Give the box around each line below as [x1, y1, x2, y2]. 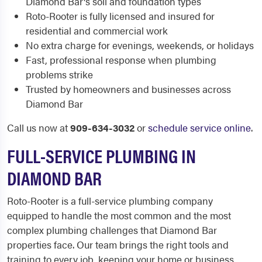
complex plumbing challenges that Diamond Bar [7, 223, 217, 237]
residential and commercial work [26, 23, 168, 38]
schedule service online [148, 120, 251, 135]
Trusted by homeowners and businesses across [26, 82, 231, 96]
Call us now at [7, 120, 70, 135]
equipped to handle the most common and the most [7, 208, 231, 223]
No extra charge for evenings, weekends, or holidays [26, 38, 254, 53]
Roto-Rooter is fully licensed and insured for [26, 9, 215, 23]
